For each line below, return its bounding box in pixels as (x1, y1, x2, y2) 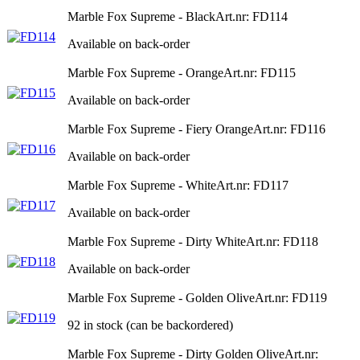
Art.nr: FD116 (253, 121, 325, 136)
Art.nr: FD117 (216, 178, 288, 192)
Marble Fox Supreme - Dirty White (67, 234, 246, 248)
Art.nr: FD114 (215, 9, 288, 23)
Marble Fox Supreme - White (67, 178, 216, 192)
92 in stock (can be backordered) (67, 317, 233, 332)
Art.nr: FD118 (246, 234, 318, 248)
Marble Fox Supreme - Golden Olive (67, 290, 255, 305)
